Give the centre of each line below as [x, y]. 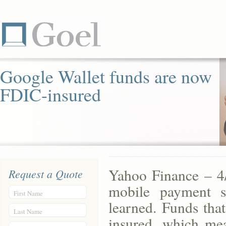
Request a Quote [46, 174]
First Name [28, 193]
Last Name [28, 211]
